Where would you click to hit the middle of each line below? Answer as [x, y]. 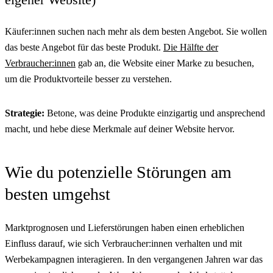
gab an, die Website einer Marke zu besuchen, [165, 63]
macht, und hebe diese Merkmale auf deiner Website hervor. [120, 129]
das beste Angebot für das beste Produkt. [84, 47]
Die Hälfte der [191, 47]
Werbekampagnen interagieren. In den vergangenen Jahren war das [134, 259]
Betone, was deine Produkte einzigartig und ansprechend [155, 113]
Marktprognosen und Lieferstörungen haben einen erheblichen [125, 227]
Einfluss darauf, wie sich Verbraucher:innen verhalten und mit [123, 243]
